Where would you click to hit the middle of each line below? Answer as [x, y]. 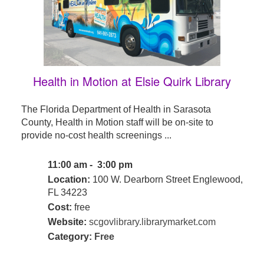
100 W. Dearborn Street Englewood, [166, 180]
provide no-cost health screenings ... [96, 136]
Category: [71, 237]
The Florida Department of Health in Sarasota [116, 110]
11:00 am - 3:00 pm [91, 165]
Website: [67, 222]
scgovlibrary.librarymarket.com [152, 222]
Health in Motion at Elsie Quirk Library [132, 81]
